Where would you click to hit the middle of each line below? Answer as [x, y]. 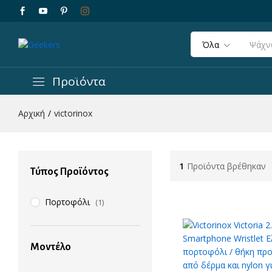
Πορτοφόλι [67, 202]
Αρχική [32, 114]
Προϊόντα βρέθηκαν [226, 166]
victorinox [73, 114]
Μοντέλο [51, 247]
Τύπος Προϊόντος [70, 172]
